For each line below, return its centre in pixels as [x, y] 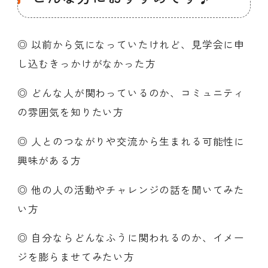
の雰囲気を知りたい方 [71, 112]
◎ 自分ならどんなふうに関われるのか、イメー [131, 238]
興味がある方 [49, 160]
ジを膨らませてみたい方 [76, 257]
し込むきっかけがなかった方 [86, 64]
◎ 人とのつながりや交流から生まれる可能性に [131, 141]
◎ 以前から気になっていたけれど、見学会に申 [131, 45]
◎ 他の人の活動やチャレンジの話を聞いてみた [131, 189]
